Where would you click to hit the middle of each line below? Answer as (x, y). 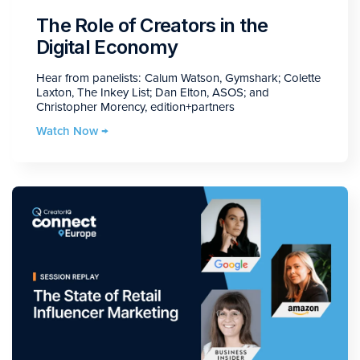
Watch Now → (72, 131)
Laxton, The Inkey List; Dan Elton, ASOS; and (153, 93)
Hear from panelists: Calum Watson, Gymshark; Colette (178, 78)
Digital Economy (107, 47)
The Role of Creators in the (152, 26)
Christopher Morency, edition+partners (135, 107)
